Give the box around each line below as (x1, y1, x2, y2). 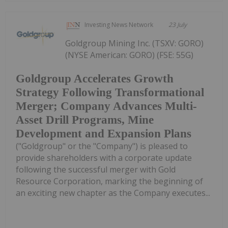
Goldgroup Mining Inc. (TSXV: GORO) (65, 38, 204, 49)
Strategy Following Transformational (16, 85, 204, 99)
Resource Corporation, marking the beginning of (16, 175, 203, 187)
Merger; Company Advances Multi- (16, 99, 197, 112)
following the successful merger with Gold (16, 163, 176, 175)
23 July (168, 20, 187, 30)
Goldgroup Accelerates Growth (16, 72, 174, 85)
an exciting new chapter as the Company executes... (16, 187, 210, 198)
